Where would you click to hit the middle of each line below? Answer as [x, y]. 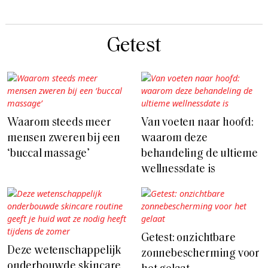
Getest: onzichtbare [188, 239]
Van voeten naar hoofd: [197, 123]
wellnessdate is [179, 170]
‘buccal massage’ [48, 154]
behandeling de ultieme [200, 154]
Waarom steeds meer [59, 123]
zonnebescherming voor [201, 254]
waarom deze [174, 139]
